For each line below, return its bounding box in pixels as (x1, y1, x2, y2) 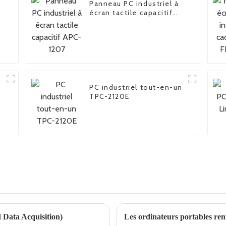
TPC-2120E (89, 92, 130, 101)
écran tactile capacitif (89, 8, 173, 18)
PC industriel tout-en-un (89, 83, 183, 92)
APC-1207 (89, 17, 125, 27)
